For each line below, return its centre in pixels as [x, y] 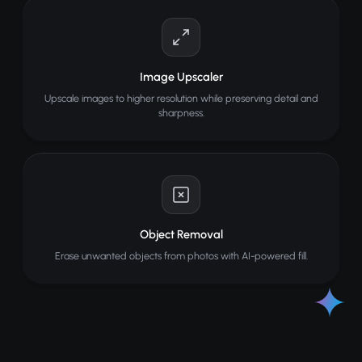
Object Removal [181, 234]
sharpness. [181, 113]
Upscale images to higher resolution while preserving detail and [181, 98]
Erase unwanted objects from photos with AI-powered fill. [181, 256]
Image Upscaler [181, 77]
